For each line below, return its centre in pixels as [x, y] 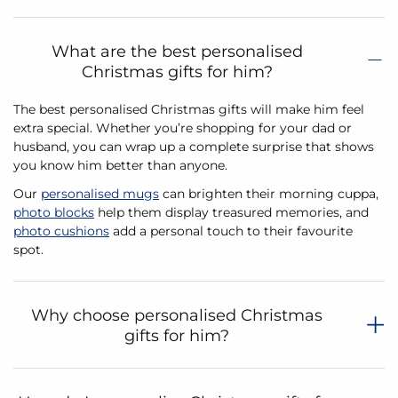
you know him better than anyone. [122, 166]
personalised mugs [100, 193]
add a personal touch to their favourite [231, 231]
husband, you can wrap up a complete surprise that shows [194, 147]
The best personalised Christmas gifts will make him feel [189, 110]
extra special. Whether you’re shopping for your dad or [183, 128]
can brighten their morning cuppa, [269, 193]
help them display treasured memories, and [231, 212]
